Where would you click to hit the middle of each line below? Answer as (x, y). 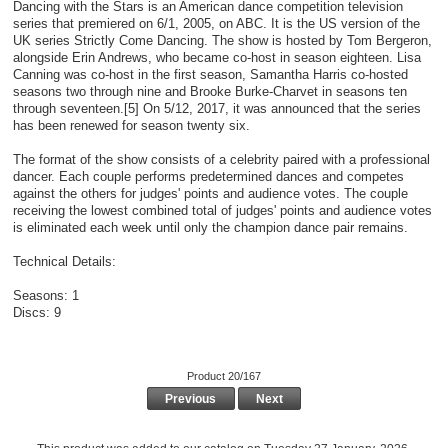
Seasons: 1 (45, 296)
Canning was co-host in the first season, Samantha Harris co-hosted (210, 75)
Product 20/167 (224, 376)
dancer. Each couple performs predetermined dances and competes (208, 177)
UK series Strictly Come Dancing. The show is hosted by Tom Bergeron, (222, 41)
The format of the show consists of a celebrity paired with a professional (221, 160)
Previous (191, 398)
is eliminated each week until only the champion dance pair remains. (210, 228)
